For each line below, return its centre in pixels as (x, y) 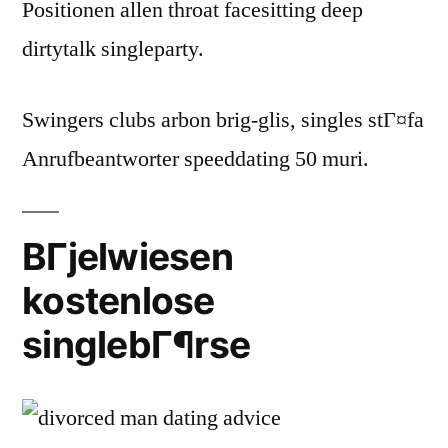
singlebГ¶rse (136, 345)
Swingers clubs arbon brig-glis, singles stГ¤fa (223, 120)
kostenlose (118, 301)
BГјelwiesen (127, 257)
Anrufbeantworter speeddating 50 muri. (195, 159)
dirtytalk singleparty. (113, 49)
